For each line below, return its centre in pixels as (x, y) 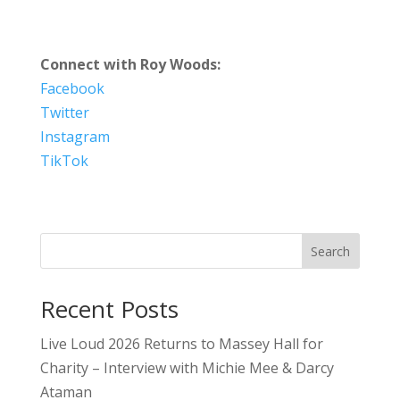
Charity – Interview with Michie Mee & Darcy (187, 367)
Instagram (75, 136)
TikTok (64, 160)
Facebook (72, 88)
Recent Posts (109, 308)
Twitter (64, 112)
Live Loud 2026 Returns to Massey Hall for (181, 343)
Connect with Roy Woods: (130, 64)
